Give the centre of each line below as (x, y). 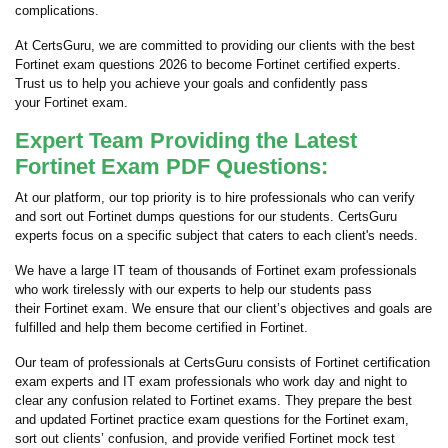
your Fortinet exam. (71, 102)
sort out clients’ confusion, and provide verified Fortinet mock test (205, 438)
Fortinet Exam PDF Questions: (171, 166)
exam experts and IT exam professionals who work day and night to (211, 381)
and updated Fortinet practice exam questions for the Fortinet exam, (212, 419)
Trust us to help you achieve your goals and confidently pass (191, 83)
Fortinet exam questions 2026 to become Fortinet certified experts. (208, 64)
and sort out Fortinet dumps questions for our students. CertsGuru (206, 216)
